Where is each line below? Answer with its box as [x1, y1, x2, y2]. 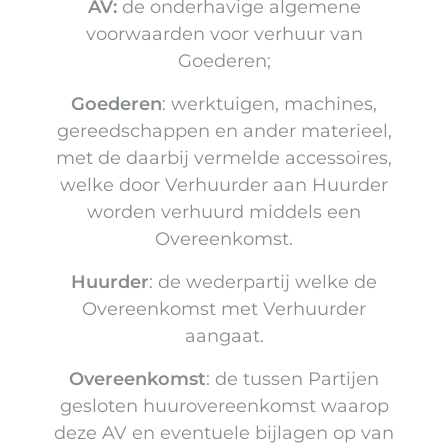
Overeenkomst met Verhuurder [82, 298, 366, 321]
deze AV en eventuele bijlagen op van [54, 422, 394, 445]
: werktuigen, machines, [162, 93, 377, 116]
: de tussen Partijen [206, 368, 379, 391]
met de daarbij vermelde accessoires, [56, 147, 392, 170]
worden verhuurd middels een [87, 201, 361, 224]
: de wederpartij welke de [149, 271, 377, 294]
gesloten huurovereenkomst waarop [59, 395, 389, 418]
